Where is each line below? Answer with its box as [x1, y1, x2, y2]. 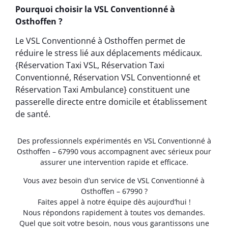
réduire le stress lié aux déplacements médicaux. [15, 47, 202, 59]
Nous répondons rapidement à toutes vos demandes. [23, 207, 205, 217]
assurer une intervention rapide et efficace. [40, 157, 188, 167]
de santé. [15, 108, 50, 120]
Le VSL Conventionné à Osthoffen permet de [15, 35, 185, 47]
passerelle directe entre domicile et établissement [15, 96, 207, 108]
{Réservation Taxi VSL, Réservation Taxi [15, 60, 164, 71]
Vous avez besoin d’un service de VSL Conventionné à [23, 175, 205, 185]
